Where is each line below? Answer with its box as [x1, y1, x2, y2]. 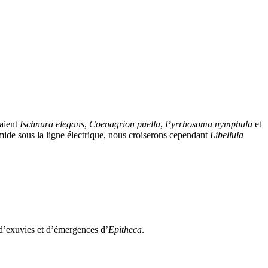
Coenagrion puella [89, 118, 160, 129]
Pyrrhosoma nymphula [165, 118, 252, 129]
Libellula [210, 129, 243, 140]
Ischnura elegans [20, 118, 84, 129]
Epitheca [108, 224, 142, 234]
